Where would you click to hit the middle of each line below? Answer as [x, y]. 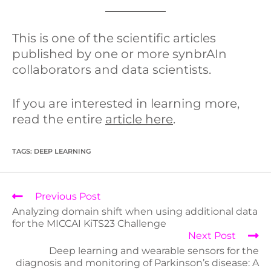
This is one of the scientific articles [114, 38]
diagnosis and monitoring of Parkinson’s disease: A [137, 263]
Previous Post [68, 197]
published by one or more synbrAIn [119, 54]
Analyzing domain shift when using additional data [135, 212]
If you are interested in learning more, [126, 104]
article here [139, 119]
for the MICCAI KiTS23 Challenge [89, 224]
